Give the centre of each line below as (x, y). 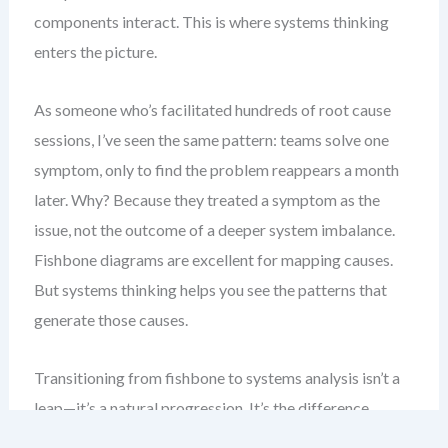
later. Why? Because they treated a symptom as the (206, 199)
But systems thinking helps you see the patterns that (210, 289)
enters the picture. (95, 51)
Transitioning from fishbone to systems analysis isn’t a (216, 377)
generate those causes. (110, 319)
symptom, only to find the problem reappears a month (216, 169)
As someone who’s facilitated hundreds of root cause (212, 109)
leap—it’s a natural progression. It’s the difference (201, 407)
